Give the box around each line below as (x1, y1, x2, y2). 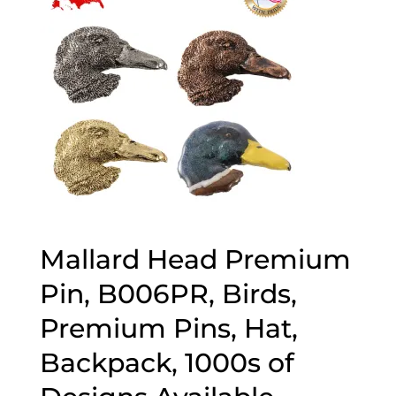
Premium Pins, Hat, (39, 312, 298, 346)
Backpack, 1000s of (39, 346, 294, 380)
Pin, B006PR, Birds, (39, 278, 297, 311)
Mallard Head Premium (39, 243, 351, 277)
